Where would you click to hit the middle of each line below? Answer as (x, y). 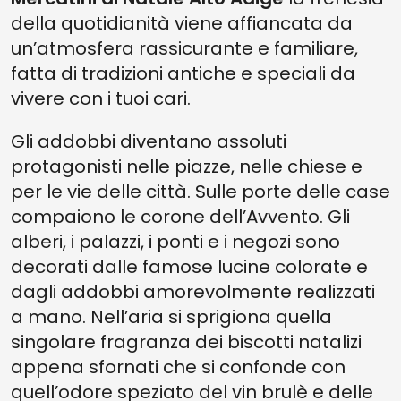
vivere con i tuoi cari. (101, 98)
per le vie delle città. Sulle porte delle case (200, 192)
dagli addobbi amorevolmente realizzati (193, 292)
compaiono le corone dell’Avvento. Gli (180, 217)
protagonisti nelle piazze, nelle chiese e (187, 166)
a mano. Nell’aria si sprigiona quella (171, 317)
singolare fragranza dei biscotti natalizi (186, 342)
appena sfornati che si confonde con (178, 367)
